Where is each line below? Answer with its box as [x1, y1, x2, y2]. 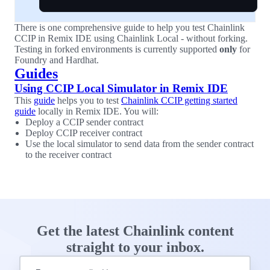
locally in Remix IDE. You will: [36, 106, 159, 116]
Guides [14, 66, 58, 81]
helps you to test [55, 95, 121, 105]
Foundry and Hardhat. [14, 55, 99, 65]
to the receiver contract [25, 149, 111, 160]
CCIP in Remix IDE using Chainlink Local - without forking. [14, 33, 248, 43]
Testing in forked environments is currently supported [14, 44, 219, 54]
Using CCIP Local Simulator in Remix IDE [14, 82, 228, 95]
